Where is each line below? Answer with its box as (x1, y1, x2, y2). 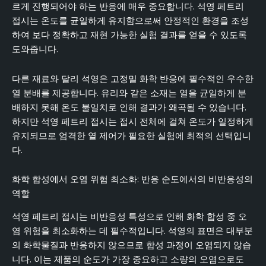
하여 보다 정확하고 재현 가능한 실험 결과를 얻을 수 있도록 (12, 29, 247, 42)
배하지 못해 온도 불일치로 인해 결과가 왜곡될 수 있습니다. (12, 101, 246, 113)
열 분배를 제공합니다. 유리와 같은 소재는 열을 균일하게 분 (12, 87, 246, 99)
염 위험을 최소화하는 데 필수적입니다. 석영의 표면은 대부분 (12, 224, 253, 237)
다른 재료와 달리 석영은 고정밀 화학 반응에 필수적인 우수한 (12, 72, 254, 85)
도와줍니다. (12, 43, 58, 56)
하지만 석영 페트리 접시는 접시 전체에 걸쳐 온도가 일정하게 (12, 115, 254, 128)
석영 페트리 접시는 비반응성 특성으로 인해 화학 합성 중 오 (12, 210, 247, 223)
